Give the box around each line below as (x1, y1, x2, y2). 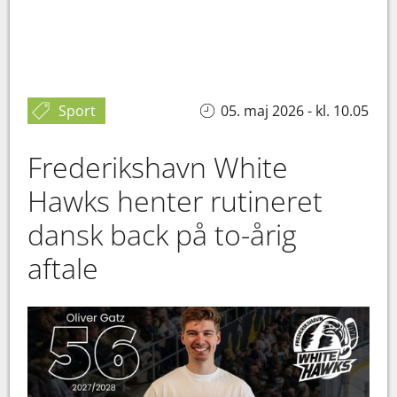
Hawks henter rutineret (27, 182, 323, 220)
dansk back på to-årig (27, 215, 298, 253)
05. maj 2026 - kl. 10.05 (221, 101, 369, 121)
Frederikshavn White (27, 148, 289, 186)
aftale (27, 249, 106, 287)
